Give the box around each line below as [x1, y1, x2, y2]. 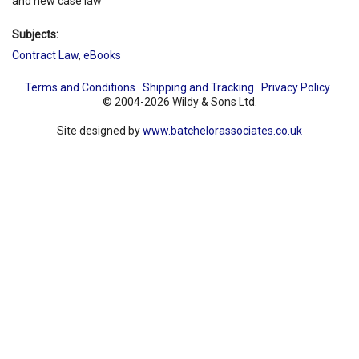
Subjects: [12, 27, 58, 41]
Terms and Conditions [24, 80, 135, 94]
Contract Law [12, 48, 79, 62]
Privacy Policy [260, 80, 330, 94]
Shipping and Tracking [142, 80, 254, 94]
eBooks [83, 48, 121, 62]
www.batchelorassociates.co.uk [143, 123, 302, 137]
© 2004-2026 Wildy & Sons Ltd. [102, 95, 257, 108]
